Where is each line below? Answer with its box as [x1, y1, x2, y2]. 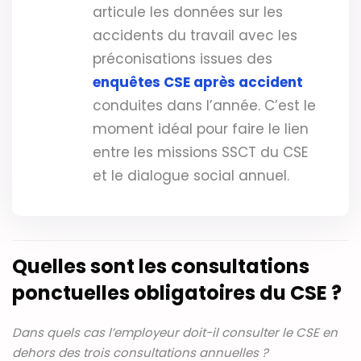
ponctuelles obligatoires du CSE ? [12, 280, 342, 307]
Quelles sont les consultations [12, 253, 309, 280]
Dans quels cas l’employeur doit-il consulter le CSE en [12, 324, 338, 342]
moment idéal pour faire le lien [93, 119, 309, 139]
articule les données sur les [93, 2, 283, 23]
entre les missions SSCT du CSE [93, 143, 308, 163]
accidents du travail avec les [93, 26, 297, 46]
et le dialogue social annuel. [93, 166, 289, 186]
